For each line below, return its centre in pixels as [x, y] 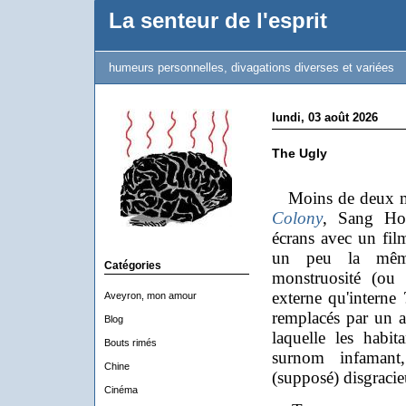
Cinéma [121, 390]
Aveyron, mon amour [150, 295]
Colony [297, 218]
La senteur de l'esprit [217, 21]
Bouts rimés [130, 343]
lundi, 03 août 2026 [324, 117]
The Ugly [299, 154]
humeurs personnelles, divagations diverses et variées [251, 68]
